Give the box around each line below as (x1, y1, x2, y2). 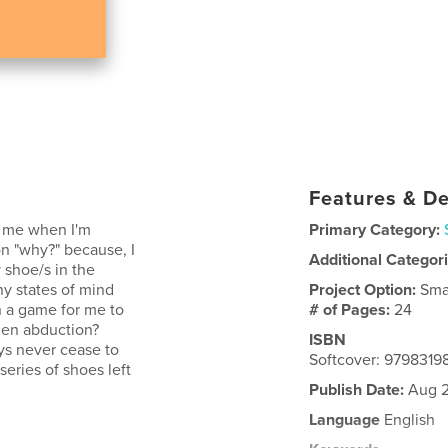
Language (309, 409, 381, 430)
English (380, 409, 436, 430)
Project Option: (309, 279, 421, 300)
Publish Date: (309, 379, 405, 400)
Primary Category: (309, 219, 441, 240)
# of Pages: (309, 299, 395, 320)
